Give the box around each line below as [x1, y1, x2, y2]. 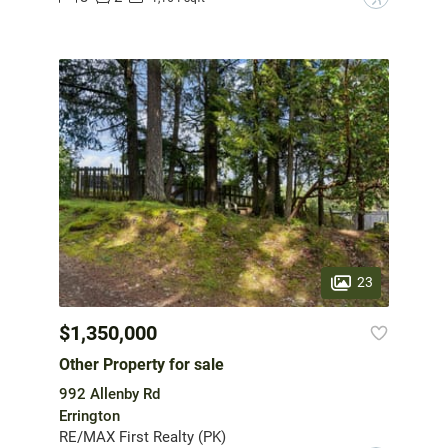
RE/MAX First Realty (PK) [59, 427, 226, 446]
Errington [59, 406, 120, 425]
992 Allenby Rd [59, 384, 160, 403]
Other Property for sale [59, 354, 224, 374]
